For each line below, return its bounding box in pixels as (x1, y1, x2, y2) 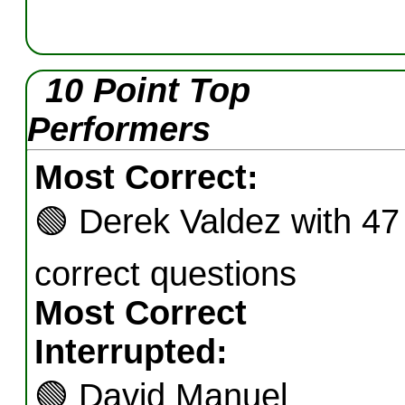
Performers (27, 110, 211, 148)
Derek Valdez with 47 (79, 202, 400, 240)
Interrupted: (34, 333, 228, 371)
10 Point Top (45, 71, 250, 109)
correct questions (34, 255, 297, 293)
